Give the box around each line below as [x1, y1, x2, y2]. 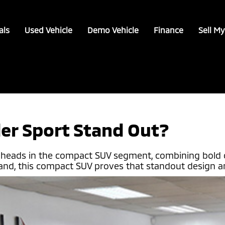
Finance [154, 25, 184, 35]
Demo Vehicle [87, 25, 139, 35]
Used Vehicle [25, 25, 73, 35]
